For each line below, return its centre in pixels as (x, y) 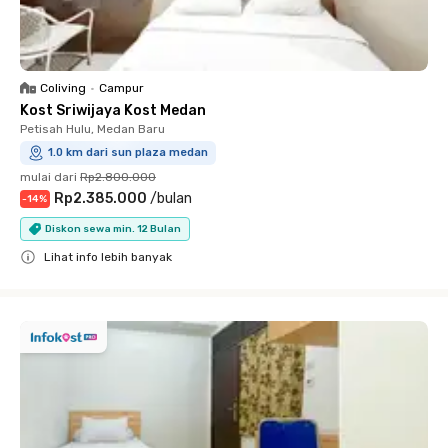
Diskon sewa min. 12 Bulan (113, 228)
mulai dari (48, 177)
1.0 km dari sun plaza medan (128, 152)
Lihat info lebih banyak (108, 257)
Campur (121, 88)
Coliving (63, 88)
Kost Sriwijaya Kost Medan (113, 110)
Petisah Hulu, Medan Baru (92, 129)
